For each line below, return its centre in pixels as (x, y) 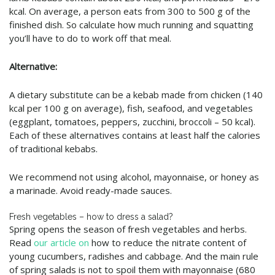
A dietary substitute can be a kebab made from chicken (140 (136, 95)
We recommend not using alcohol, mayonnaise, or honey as (134, 177)
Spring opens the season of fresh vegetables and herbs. (128, 229)
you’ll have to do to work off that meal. (90, 38)
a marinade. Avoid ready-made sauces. (91, 191)
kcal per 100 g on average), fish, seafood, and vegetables (131, 108)
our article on (61, 243)
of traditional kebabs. (53, 149)
